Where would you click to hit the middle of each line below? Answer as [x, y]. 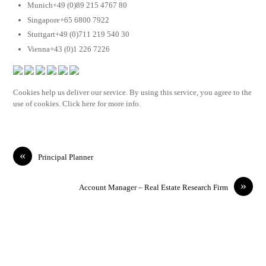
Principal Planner [66, 157]
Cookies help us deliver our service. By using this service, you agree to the [133, 93]
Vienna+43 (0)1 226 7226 [69, 49]
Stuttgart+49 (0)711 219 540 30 [79, 34]
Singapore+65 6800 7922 [69, 20]
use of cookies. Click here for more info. [77, 104]
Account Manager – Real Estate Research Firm [153, 187]
